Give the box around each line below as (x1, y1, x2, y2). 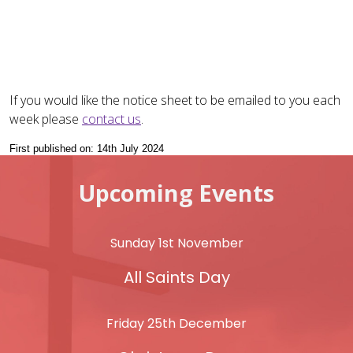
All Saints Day (123, 266, 230, 289)
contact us (82, 110, 141, 128)
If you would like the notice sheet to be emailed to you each (9, 91, 340, 110)
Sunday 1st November (110, 234, 243, 253)
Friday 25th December (106, 314, 247, 333)
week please (9, 110, 82, 128)
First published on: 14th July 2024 (9, 143, 164, 155)
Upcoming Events (79, 177, 274, 209)
